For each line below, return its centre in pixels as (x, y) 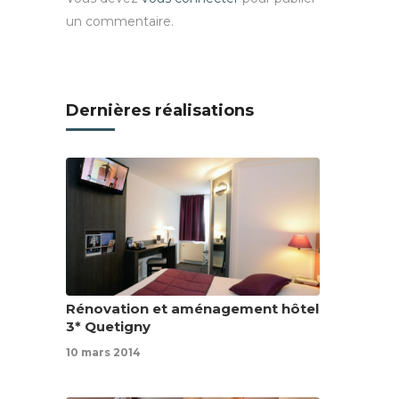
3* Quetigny (108, 327)
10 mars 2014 (103, 353)
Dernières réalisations (160, 111)
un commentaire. (120, 22)
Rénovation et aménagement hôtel (192, 309)
